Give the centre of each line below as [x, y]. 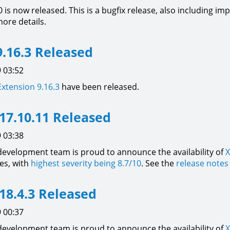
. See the [159, 163]
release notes [202, 163]
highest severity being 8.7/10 [86, 163]
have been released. [99, 87]
